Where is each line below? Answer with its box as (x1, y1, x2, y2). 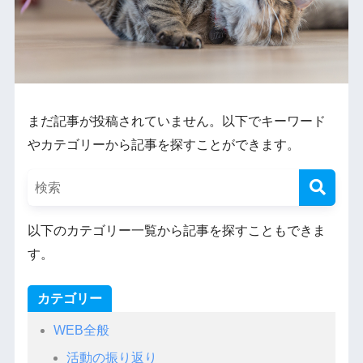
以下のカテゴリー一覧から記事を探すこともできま (27, 224, 326, 238)
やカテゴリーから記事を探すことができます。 (27, 138, 300, 152)
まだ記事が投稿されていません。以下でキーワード (27, 114, 326, 129)
